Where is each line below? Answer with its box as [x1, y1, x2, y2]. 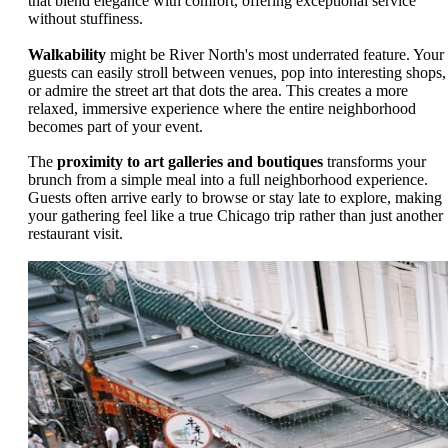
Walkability [28, 45, 106, 63]
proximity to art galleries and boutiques [57, 153, 323, 171]
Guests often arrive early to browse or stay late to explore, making [28, 189, 442, 207]
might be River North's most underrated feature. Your [106, 45, 444, 63]
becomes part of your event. [28, 117, 203, 135]
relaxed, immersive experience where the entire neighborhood [28, 99, 416, 117]
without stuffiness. [28, 10, 143, 28]
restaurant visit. [28, 225, 123, 243]
